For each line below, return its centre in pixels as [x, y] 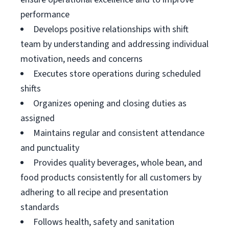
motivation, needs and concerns [82, 59]
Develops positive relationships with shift [111, 29]
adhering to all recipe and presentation [94, 192]
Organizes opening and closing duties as [110, 104]
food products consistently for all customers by [111, 178]
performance [45, 15]
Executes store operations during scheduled [117, 74]
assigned [38, 118]
